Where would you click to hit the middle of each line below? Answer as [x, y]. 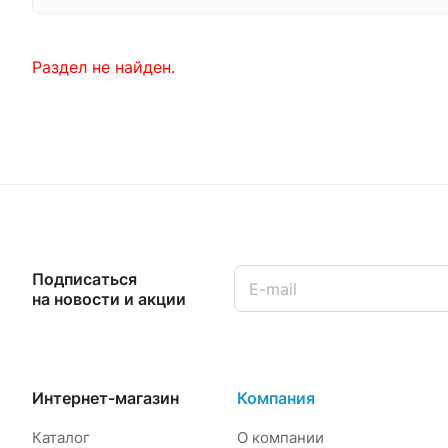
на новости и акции [109, 298]
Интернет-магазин [105, 398]
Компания [275, 398]
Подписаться [84, 278]
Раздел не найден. [103, 67]
